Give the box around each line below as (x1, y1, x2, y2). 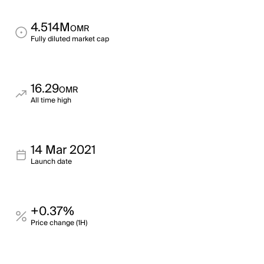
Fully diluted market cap (31, 33, 109, 45)
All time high (31, 94, 71, 107)
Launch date (31, 156, 72, 168)
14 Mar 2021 (31, 140, 95, 160)
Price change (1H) (31, 217, 87, 229)
